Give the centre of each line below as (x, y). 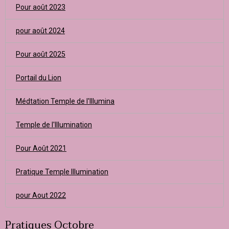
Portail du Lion (39, 78)
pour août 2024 (40, 31)
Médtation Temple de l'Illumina (65, 101)
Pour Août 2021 (41, 148)
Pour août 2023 (41, 7)
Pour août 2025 (41, 54)
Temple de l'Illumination (54, 125)
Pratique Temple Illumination (62, 172)
